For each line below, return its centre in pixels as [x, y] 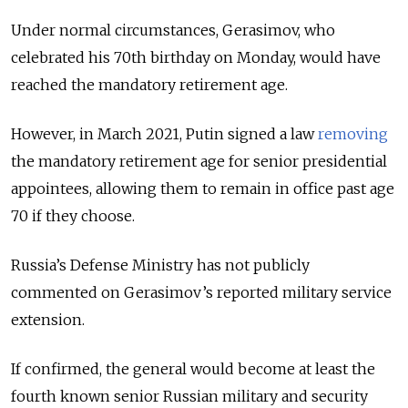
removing [353, 134]
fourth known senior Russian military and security [189, 396]
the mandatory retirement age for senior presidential [199, 161]
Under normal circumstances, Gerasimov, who [173, 30]
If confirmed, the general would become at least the [193, 369]
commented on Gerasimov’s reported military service [201, 292]
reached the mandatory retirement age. [151, 85]
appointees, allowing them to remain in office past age [203, 189]
